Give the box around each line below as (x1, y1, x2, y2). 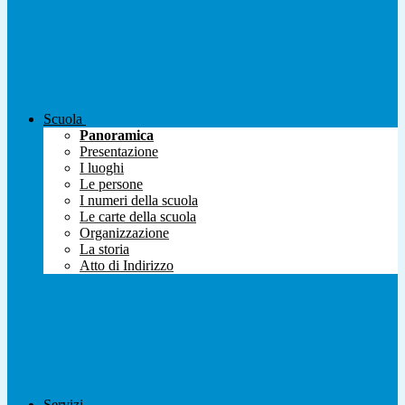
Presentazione (80, 144, 158, 160)
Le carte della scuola (80, 209, 196, 225)
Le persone (80, 176, 143, 193)
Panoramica (80, 127, 154, 144)
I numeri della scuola (80, 193, 198, 209)
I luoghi (80, 160, 124, 176)
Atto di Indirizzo (80, 258, 174, 274)
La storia (80, 241, 129, 258)
